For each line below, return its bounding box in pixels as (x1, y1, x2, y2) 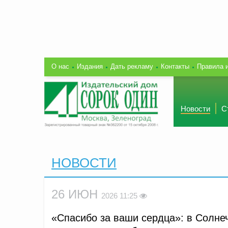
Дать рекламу (110, 62, 153, 70)
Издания (77, 62, 103, 70)
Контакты (161, 62, 189, 70)
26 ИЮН (51, 187, 101, 201)
